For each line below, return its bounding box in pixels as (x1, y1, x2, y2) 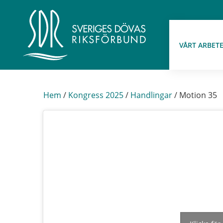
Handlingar (130, 90, 172, 101)
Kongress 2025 (68, 90, 123, 101)
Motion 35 (179, 90, 217, 101)
